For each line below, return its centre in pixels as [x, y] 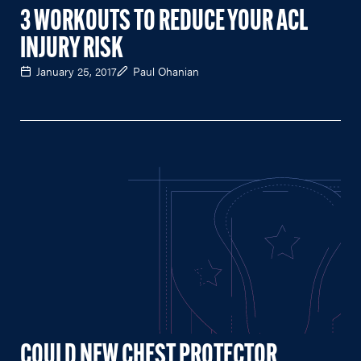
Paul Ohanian [166, 71]
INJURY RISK [72, 50]
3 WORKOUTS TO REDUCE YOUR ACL [164, 22]
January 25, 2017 [77, 71]
